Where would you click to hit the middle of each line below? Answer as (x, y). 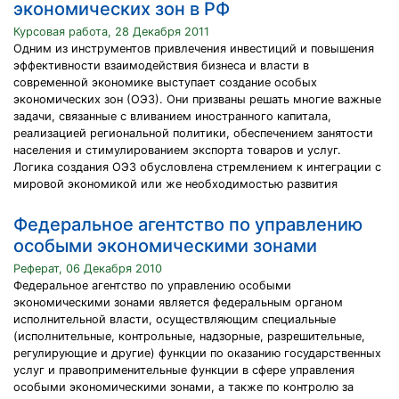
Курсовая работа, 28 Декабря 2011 (111, 32)
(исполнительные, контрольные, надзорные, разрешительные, (189, 336)
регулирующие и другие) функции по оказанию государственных (197, 353)
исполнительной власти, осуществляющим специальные (175, 319)
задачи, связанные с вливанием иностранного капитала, (172, 116)
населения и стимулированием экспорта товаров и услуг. (177, 150)
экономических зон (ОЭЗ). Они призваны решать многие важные (197, 99)
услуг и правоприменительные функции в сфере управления (184, 370)
